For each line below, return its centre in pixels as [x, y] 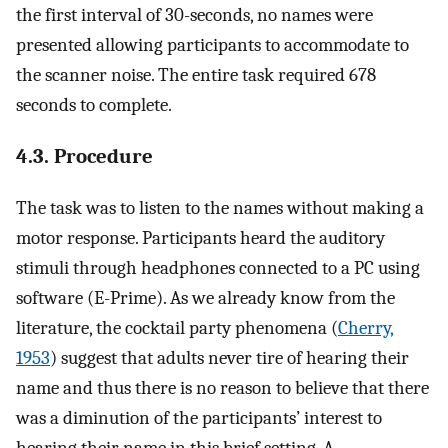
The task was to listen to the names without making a [220, 207]
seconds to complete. [94, 105]
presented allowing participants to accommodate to [212, 45]
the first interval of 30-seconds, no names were [194, 15]
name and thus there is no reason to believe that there [222, 387]
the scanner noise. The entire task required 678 [196, 75]
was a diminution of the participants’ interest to [199, 417]
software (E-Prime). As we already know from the [205, 297]
